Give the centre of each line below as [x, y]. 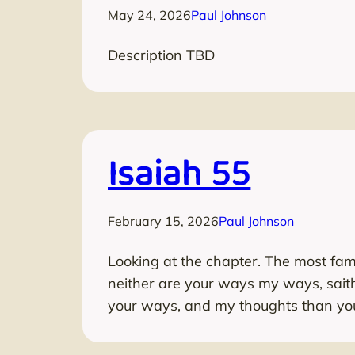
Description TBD [161, 55]
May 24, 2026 [149, 15]
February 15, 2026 [163, 221]
